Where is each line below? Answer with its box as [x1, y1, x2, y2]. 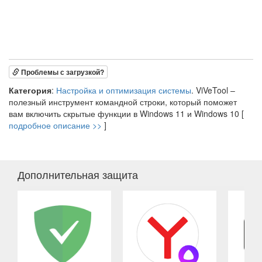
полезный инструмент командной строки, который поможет [9, 96, 237, 108]
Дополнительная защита [18, 167, 138, 182]
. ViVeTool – [191, 84, 235, 96]
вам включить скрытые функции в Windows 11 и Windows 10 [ [9, 108, 244, 119]
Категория [9, 84, 51, 96]
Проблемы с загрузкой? [19, 67, 104, 77]
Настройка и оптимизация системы [56, 84, 191, 96]
